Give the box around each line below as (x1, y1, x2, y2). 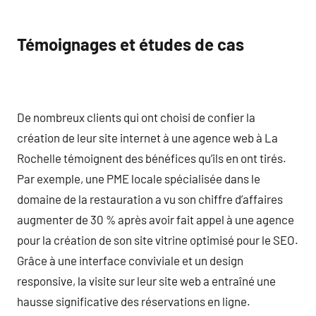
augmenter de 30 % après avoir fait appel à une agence (17, 212, 294, 226)
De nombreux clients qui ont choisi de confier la (17, 109, 255, 124)
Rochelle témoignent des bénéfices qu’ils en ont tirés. (17, 150, 286, 165)
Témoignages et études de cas (17, 34, 244, 54)
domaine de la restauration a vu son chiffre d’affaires (17, 191, 283, 206)
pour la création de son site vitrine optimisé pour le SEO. (17, 232, 298, 247)
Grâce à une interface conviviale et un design (17, 253, 243, 267)
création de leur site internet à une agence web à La (17, 130, 278, 145)
